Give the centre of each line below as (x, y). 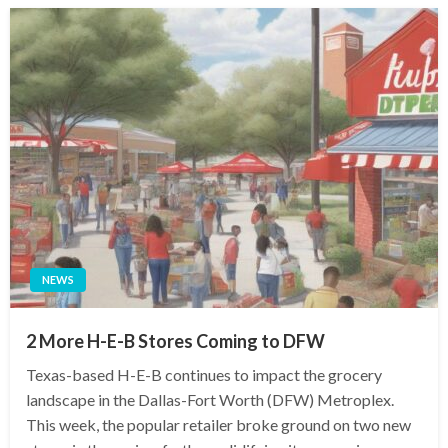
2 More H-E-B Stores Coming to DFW (175, 340)
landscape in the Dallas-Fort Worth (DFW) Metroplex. (210, 399)
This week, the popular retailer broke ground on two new (218, 424)
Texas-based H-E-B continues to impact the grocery (204, 374)
